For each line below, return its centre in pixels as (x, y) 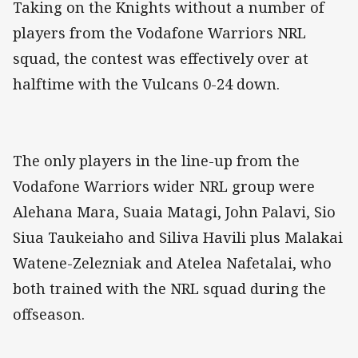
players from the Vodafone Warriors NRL (159, 33)
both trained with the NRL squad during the (169, 289)
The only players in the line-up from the (156, 161)
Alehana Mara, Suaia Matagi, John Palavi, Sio (174, 212)
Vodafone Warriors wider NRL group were (164, 187)
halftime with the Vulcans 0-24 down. (146, 84)
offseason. (49, 314)
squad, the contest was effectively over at (161, 59)
